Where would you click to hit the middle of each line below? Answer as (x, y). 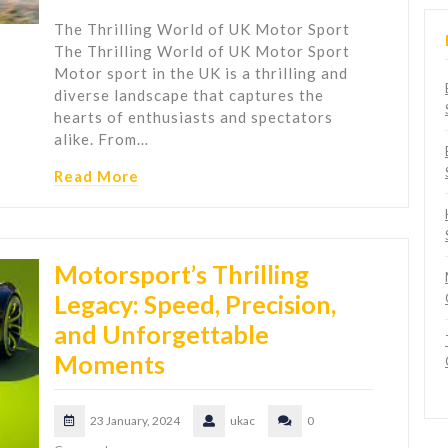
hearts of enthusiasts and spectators (193, 117)
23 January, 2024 (135, 421)
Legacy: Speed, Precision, (195, 304)
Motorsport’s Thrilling (181, 274)
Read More (96, 176)
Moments (109, 364)
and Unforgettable (161, 334)
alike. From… (101, 139)
